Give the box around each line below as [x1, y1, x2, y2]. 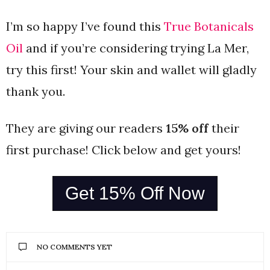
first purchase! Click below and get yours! [6, 142, 241, 157]
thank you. [6, 84, 68, 99]
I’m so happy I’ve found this [6, 19, 164, 34]
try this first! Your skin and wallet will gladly [6, 62, 257, 77]
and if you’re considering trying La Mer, [23, 40, 249, 55]
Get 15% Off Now [65, 183, 205, 203]
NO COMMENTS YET [37, 242, 112, 251]
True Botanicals [164, 19, 254, 34]
